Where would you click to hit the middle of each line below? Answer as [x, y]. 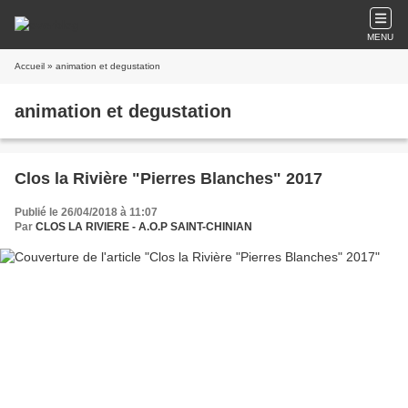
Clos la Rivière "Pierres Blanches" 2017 [168, 178]
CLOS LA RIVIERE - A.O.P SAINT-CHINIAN [144, 227]
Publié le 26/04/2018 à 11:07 [86, 212]
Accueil [30, 66]
